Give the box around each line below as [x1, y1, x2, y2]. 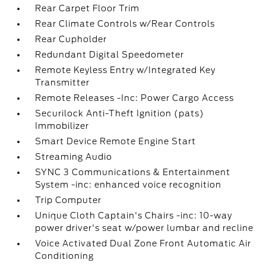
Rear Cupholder [35, 34, 107, 44]
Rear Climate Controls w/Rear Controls [35, 19, 216, 28]
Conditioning [35, 251, 94, 261]
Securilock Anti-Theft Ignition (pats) [35, 109, 205, 118]
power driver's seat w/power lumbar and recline [35, 223, 254, 233]
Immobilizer [35, 121, 90, 131]
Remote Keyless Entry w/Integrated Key [35, 65, 216, 75]
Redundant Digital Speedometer [35, 50, 185, 59]
